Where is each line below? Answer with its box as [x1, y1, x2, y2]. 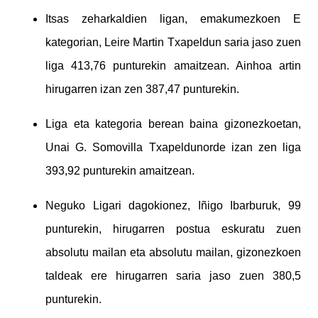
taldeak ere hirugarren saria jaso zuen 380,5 [45, 269, 301, 282]
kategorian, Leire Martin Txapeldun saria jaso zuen [45, 35, 301, 48]
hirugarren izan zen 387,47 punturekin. [45, 82, 242, 95]
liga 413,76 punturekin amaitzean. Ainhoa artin [45, 59, 301, 72]
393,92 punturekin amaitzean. [45, 164, 197, 177]
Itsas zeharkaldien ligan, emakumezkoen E [45, 12, 301, 25]
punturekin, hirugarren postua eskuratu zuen [45, 222, 301, 235]
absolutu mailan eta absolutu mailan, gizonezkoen [45, 246, 301, 258]
